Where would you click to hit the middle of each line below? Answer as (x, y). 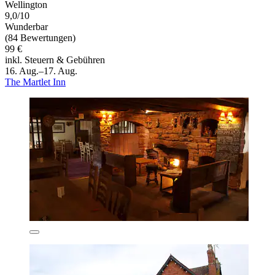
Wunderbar (26, 26)
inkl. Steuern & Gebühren (55, 60)
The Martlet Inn (35, 82)
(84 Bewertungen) (40, 37)
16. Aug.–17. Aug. (41, 71)
